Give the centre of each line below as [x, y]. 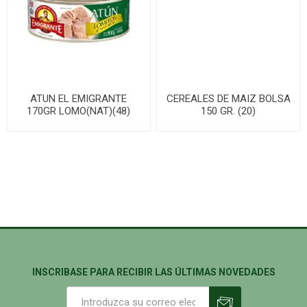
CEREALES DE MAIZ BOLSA [228, 98]
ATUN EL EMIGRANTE [79, 98]
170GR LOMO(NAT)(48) [79, 111]
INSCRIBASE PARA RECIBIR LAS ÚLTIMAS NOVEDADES [153, 272]
